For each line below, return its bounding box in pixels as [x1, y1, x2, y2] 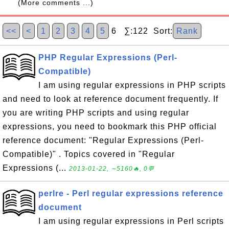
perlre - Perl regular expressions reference [38, 189, 223, 198]
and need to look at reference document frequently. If [3, 95, 218, 103]
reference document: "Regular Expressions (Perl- [3, 136, 204, 145]
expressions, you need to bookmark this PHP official [3, 122, 217, 131]
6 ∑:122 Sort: [109, 27, 173, 35]
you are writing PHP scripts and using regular [3, 108, 189, 117]
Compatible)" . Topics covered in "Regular [3, 150, 175, 158]
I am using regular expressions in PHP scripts [38, 81, 226, 89]
